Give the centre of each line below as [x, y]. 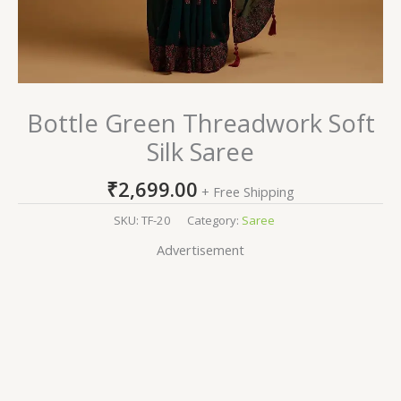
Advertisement [200, 250]
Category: [214, 220]
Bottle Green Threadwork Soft [200, 124]
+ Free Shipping [248, 191]
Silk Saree [200, 152]
